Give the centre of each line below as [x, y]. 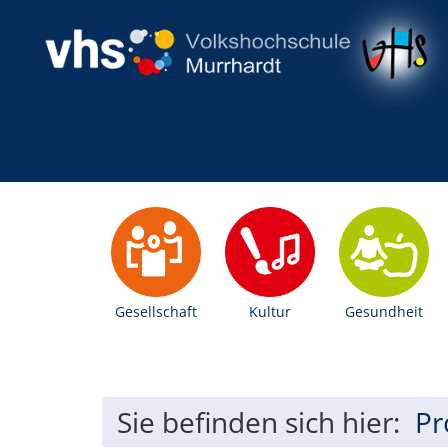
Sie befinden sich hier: [258, 421]
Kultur [270, 311]
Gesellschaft [156, 311]
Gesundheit [384, 311]
